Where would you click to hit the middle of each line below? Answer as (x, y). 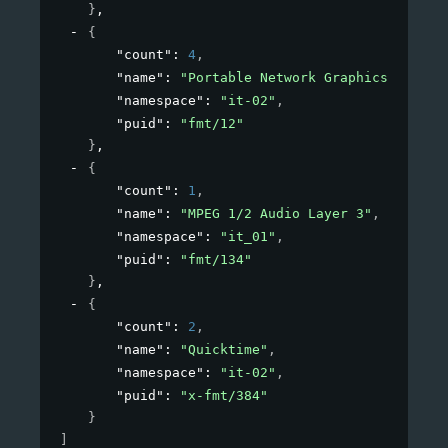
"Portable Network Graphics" (288, 78)
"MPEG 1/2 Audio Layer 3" (276, 214)
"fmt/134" (216, 260)
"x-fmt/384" (224, 396)
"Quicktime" (224, 350)
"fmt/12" (212, 124)
